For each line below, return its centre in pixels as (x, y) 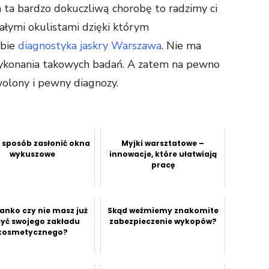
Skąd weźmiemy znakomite (163, 210)
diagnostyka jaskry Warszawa (90, 45)
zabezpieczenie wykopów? (163, 221)
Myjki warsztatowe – (163, 143)
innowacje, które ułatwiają (163, 154)
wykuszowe (33, 154)
